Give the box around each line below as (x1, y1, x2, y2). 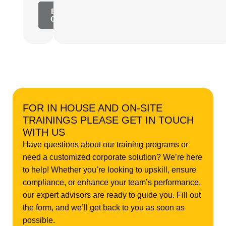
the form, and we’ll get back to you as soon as (23, 203, 185, 212)
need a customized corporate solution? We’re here (23, 153, 202, 162)
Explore (51, 7, 78, 16)
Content (50, 15, 79, 24)
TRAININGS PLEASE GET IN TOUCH (23, 115, 194, 126)
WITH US (23, 127, 65, 138)
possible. (23, 216, 55, 225)
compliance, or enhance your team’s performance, (23, 178, 201, 187)
